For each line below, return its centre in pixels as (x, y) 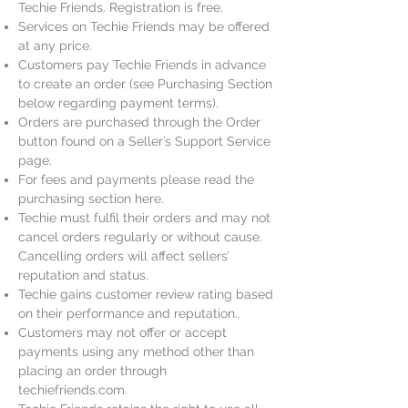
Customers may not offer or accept (122, 332)
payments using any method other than (136, 352)
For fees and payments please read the (136, 179)
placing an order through (92, 371)
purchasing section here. (91, 199)
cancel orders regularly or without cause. (140, 237)
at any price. (57, 46)
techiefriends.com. (73, 390)
